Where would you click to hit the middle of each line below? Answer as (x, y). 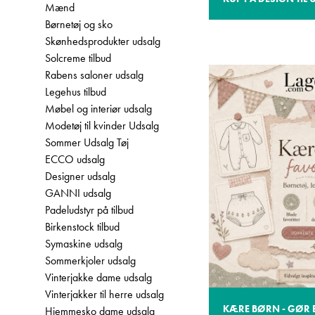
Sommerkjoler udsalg (90, 261)
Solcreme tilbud (78, 58)
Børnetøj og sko (79, 24)
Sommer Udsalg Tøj (87, 142)
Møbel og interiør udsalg (98, 109)
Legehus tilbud (76, 92)
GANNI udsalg (78, 193)
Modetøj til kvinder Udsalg (102, 126)
